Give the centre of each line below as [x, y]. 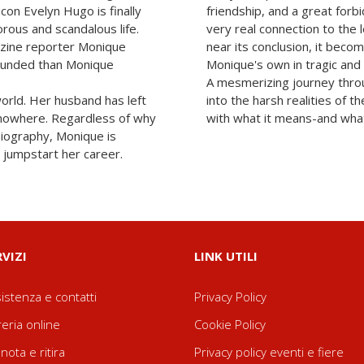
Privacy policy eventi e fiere [269, 352]
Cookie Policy [230, 324]
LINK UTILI [226, 256]
